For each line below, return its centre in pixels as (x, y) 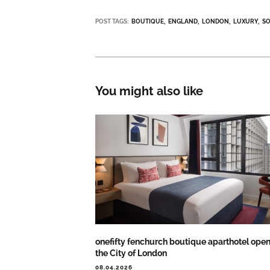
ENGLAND (183, 21)
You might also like (149, 91)
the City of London (131, 253)
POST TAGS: (112, 21)
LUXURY (246, 21)
